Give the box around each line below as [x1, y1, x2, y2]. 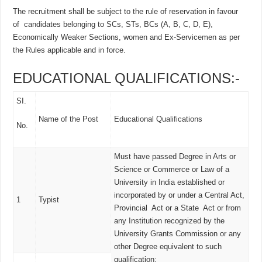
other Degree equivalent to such [114, 242, 222, 251]
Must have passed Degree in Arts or [114, 152, 236, 161]
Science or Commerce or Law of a [114, 165, 230, 174]
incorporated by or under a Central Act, [114, 191, 245, 200]
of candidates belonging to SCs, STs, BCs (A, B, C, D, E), [13, 20, 213, 29]
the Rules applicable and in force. [13, 46, 126, 55]
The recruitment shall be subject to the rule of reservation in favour [13, 7, 241, 16]
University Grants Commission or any [114, 229, 242, 239]
